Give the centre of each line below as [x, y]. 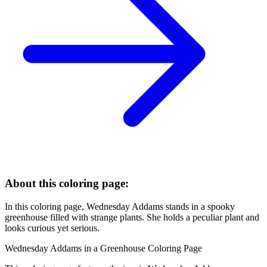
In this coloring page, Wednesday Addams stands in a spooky [120, 206]
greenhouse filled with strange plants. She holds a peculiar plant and [132, 217]
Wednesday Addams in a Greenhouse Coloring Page [103, 248]
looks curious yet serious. [52, 228]
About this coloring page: [67, 183]
